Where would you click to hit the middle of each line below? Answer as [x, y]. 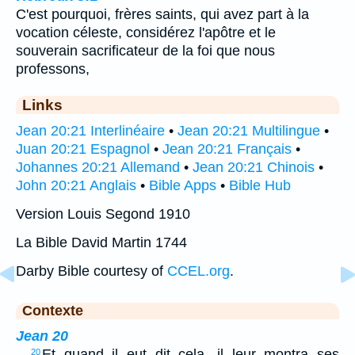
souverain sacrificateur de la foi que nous [145, 51]
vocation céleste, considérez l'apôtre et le [146, 33]
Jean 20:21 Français [227, 149]
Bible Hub [260, 186]
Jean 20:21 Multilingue [249, 131]
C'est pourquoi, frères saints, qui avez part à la [162, 15]
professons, [53, 69]
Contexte [53, 311]
